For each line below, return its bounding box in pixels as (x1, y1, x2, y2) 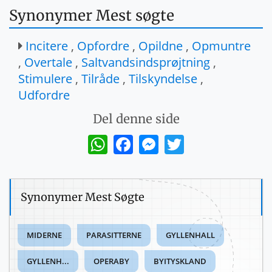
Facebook (133, 133, 173, 146)
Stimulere (18, 70, 72, 87)
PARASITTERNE (86, 229, 141, 240)
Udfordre (18, 86, 70, 103)
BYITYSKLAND (154, 255, 206, 267)
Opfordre (77, 37, 129, 54)
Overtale (24, 53, 72, 70)
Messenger (158, 133, 204, 146)
